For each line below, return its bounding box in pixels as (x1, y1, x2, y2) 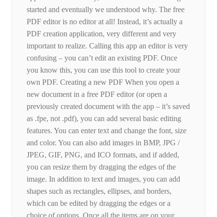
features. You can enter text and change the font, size (27, 126, 186, 135)
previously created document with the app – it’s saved (27, 102, 190, 111)
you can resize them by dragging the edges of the (27, 163, 176, 171)
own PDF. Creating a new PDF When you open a (27, 78, 179, 87)
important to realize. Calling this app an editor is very (27, 42, 188, 50)
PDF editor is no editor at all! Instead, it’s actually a (27, 17, 183, 26)
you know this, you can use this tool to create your (27, 66, 180, 75)
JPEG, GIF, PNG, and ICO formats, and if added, (27, 151, 179, 159)
